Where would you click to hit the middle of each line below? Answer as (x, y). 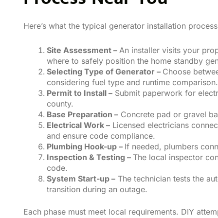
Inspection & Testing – (90, 157)
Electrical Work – (78, 125)
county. (60, 103)
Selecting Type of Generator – (105, 71)
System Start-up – (81, 178)
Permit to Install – (80, 93)
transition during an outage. (97, 189)
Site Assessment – (83, 50)
